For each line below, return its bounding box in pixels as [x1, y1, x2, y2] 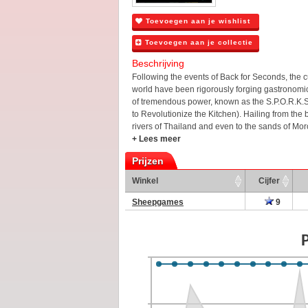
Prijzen [132, 155, 164, 166]
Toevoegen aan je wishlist [143, 16, 250, 25]
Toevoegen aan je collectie [142, 38, 253, 46]
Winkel [132, 175, 158, 186]
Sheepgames [132, 197, 184, 207]
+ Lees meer [132, 133, 181, 144]
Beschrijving [132, 57, 184, 69]
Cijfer [258, 175, 280, 186]
